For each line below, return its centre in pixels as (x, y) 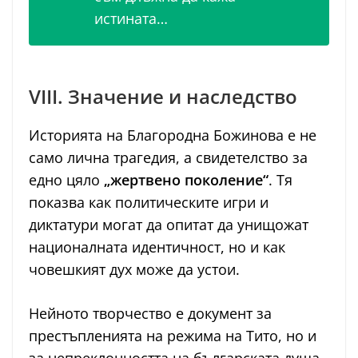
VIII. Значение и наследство (163, 97)
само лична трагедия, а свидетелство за (168, 158)
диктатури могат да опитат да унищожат (169, 225)
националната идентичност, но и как (157, 247)
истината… (131, 19)
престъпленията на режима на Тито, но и (173, 336)
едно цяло (66, 180)
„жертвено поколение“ (186, 180)
